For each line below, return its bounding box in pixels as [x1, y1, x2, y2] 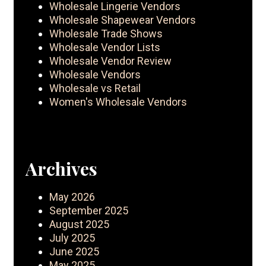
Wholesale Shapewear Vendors [49, 14, 196, 27]
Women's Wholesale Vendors [49, 96, 187, 109]
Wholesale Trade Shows [49, 27, 163, 40]
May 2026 [49, 191, 95, 204]
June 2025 [49, 245, 99, 258]
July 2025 [49, 232, 95, 245]
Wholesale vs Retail [49, 82, 141, 95]
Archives [26, 157, 97, 181]
